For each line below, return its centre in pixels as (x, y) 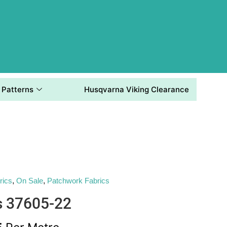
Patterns (17, 89)
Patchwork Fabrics (79, 181)
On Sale (30, 181)
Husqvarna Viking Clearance (137, 89)
